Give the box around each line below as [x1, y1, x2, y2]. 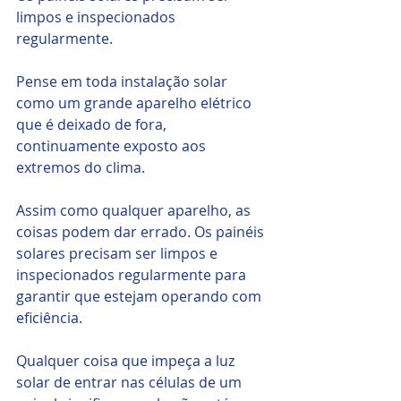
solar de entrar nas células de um [16, 372, 245, 393]
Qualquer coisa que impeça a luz [16, 351, 238, 371]
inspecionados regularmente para [16, 265, 250, 286]
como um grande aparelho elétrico [16, 93, 255, 114]
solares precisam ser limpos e [16, 243, 221, 264]
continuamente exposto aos [16, 136, 209, 157]
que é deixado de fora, [16, 115, 170, 135]
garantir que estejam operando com [16, 286, 265, 307]
